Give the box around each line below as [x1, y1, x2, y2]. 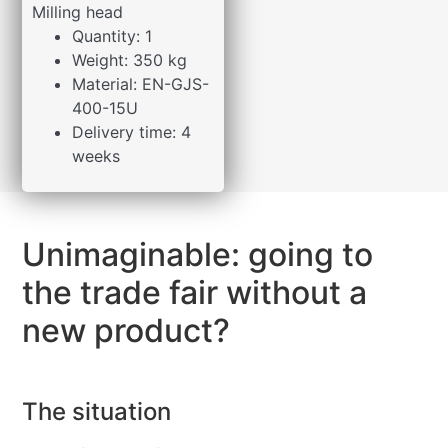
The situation [22, 397, 172, 427]
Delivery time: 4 [72, 121, 192, 142]
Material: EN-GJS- [72, 73, 210, 94]
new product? [22, 311, 231, 351]
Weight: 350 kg [72, 49, 188, 70]
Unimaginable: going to [22, 235, 374, 275]
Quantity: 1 [72, 25, 153, 46]
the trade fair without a [22, 273, 368, 313]
